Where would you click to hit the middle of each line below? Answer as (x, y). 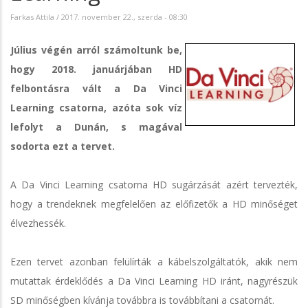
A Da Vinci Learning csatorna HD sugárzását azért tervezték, (154, 184)
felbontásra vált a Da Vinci (96, 88)
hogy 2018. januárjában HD (96, 69)
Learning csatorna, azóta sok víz (96, 107)
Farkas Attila (32, 16)
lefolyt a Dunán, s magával (96, 126)
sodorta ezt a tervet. (63, 146)
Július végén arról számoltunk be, (96, 49)
